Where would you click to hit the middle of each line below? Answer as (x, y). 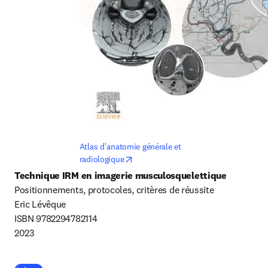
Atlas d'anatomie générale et (130, 146)
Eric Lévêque (40, 204)
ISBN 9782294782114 (56, 218)
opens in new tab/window (179, 158)
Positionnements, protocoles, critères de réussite (114, 189)
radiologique (102, 159)
